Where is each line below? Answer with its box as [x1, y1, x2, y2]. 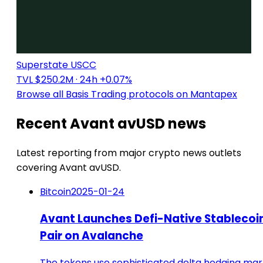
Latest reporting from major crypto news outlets [16, 146, 241, 160]
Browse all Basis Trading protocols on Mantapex [16, 87, 237, 102]
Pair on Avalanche [40, 227, 143, 244]
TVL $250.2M [16, 73, 73, 87]
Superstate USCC [16, 58, 96, 72]
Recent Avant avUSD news [16, 114, 206, 134]
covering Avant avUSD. [16, 161, 121, 175]
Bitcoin [40, 185, 71, 199]
